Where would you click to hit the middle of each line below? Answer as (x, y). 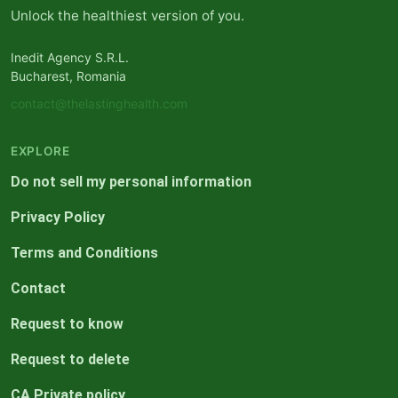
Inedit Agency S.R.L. (70, 58)
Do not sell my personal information (131, 182)
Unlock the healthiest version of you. (127, 16)
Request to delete (70, 360)
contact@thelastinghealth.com (99, 104)
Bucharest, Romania (68, 76)
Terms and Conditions (84, 253)
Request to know (67, 324)
